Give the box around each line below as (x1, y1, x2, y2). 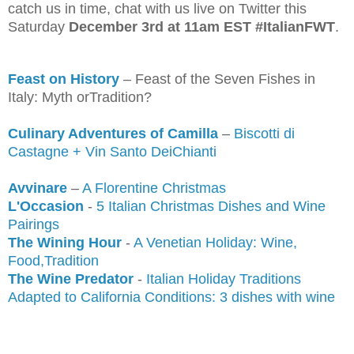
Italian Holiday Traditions (142, 270, 301, 287)
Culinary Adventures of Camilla (8, 125, 218, 141)
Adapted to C (8, 288, 91, 305)
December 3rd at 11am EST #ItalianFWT (69, 18, 335, 35)
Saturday (8, 18, 69, 35)
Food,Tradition (8, 252, 99, 269)
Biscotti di (234, 125, 295, 141)
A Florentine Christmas (82, 179, 226, 196)
